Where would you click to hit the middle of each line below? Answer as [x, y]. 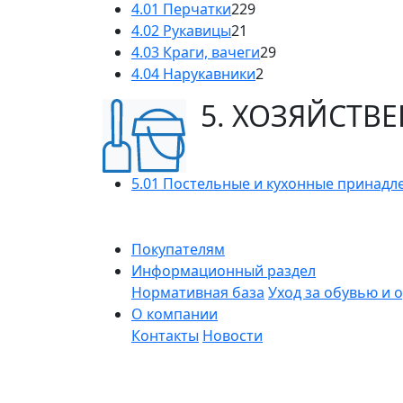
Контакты [165, 335]
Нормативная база [198, 292]
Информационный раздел [224, 270]
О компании [175, 313]
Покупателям [178, 249]
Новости [233, 335]
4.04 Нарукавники [193, 73]
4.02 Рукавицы [181, 30]
